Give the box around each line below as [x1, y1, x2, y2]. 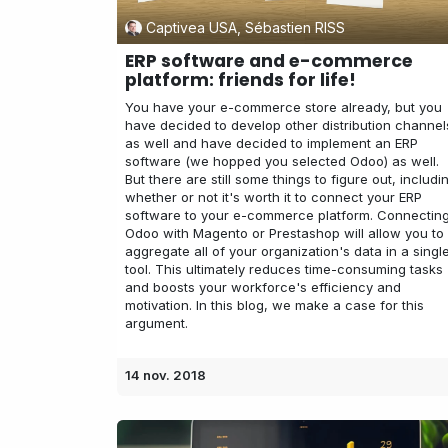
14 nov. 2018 [125, 367, 206, 384]
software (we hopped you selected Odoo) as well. [125, 153, 439, 170]
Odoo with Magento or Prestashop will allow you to [125, 225, 444, 242]
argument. [125, 315, 188, 332]
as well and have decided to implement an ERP [125, 135, 418, 152]
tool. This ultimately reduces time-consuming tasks [125, 261, 443, 278]
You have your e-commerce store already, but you [125, 99, 442, 116]
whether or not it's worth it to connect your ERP [125, 189, 422, 206]
